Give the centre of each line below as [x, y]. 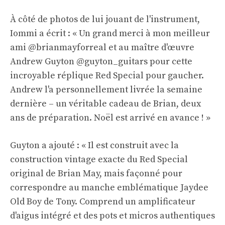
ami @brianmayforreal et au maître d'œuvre [102, 48]
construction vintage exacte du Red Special [99, 160]
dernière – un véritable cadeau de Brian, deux [105, 104]
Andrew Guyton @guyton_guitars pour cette [101, 62]
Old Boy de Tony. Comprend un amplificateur [103, 202]
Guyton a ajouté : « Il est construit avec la [94, 146]
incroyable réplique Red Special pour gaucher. [107, 76]
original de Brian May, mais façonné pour [96, 174]
